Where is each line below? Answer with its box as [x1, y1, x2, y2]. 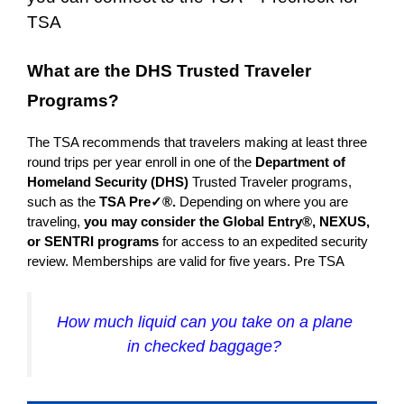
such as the [27, 194, 99, 210]
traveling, [27, 214, 84, 230]
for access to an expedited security [159, 234, 368, 250]
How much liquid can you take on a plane [56, 312, 353, 331]
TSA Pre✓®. [99, 194, 176, 210]
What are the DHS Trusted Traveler [27, 61, 311, 81]
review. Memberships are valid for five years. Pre [27, 253, 318, 270]
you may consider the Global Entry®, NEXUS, [84, 214, 370, 230]
